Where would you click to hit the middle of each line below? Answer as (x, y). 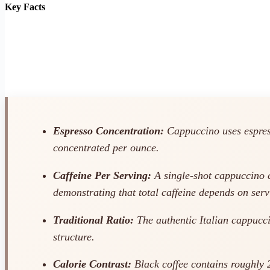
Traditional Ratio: (93, 220)
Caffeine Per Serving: (102, 176)
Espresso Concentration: (108, 131)
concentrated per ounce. (106, 148)
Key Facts (25, 7)
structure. (74, 237)
